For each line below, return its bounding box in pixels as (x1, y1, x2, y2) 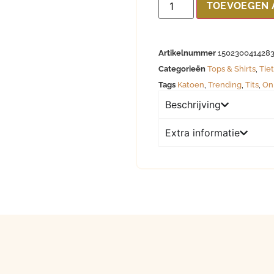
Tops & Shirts (207, 64, 256, 74)
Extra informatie (165, 127, 240, 139)
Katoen (177, 80, 204, 90)
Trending (207, 80, 242, 90)
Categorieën (158, 64, 206, 74)
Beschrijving (165, 98, 221, 111)
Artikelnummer (158, 48, 218, 58)
